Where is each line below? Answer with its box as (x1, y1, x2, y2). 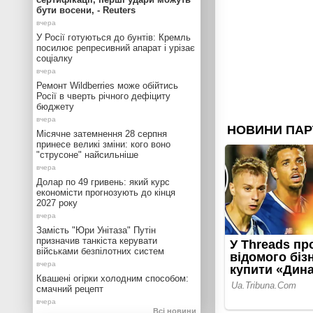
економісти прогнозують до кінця (36, 187, 175, 198)
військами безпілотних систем (36, 246, 164, 256)
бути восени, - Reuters (36, 5, 136, 15)
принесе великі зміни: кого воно (36, 139, 170, 150)
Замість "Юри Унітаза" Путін (36, 225, 156, 235)
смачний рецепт (36, 284, 103, 294)
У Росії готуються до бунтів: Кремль (36, 32, 191, 43)
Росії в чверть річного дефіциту (36, 91, 170, 101)
